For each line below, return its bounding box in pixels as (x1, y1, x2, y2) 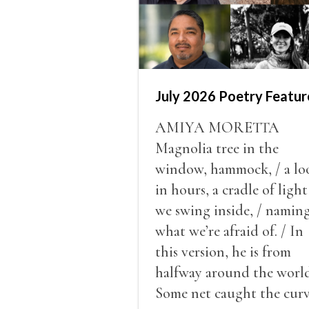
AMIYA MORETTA (154, 118, 279, 137)
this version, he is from (154, 242, 291, 261)
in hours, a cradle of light (154, 180, 308, 199)
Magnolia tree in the (154, 139, 279, 157)
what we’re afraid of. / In (154, 221, 303, 240)
